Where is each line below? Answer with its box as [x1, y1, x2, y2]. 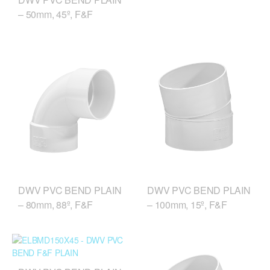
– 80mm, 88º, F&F [18, 197, 93, 212]
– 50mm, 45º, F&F [18, 7, 93, 21]
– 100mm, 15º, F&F [147, 197, 227, 212]
